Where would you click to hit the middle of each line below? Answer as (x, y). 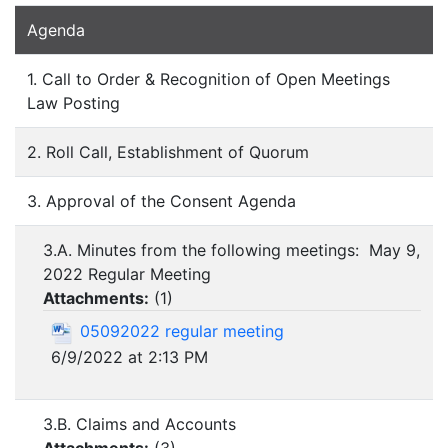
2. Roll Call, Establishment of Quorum (168, 152)
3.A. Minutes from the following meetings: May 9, (231, 250)
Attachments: (96, 298)
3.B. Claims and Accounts (139, 424)
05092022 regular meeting (182, 331)
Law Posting (73, 103)
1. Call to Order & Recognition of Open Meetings (208, 79)
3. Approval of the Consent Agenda (161, 201)
